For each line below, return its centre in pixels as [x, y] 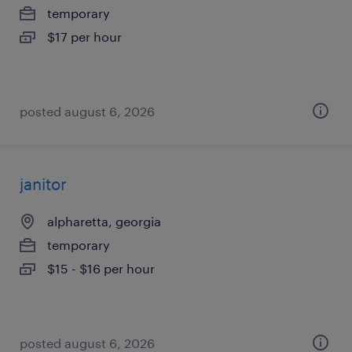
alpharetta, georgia [104, 221]
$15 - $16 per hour [101, 268]
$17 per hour [84, 37]
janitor [43, 184]
